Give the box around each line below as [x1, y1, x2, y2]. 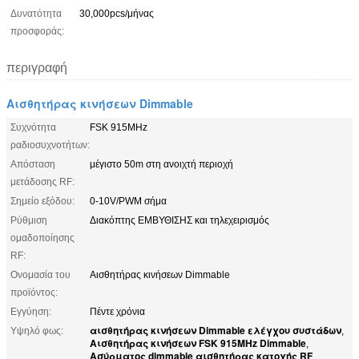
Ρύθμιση [10, 214, 47, 226]
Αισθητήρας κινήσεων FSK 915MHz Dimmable [90, 335, 306, 350]
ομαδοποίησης [10, 232, 75, 244]
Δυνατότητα [10, 7, 62, 19]
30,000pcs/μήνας [79, 7, 154, 19]
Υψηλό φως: [10, 325, 63, 337]
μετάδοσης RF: [10, 175, 75, 188]
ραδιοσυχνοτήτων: [10, 139, 90, 151]
